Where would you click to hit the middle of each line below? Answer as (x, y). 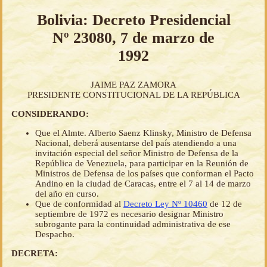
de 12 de (225, 204)
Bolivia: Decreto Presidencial (133, 20)
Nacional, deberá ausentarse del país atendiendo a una (136, 143)
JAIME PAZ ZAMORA (133, 85)
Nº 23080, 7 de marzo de (133, 38)
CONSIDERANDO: (50, 114)
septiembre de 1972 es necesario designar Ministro (129, 214)
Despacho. (55, 235)
